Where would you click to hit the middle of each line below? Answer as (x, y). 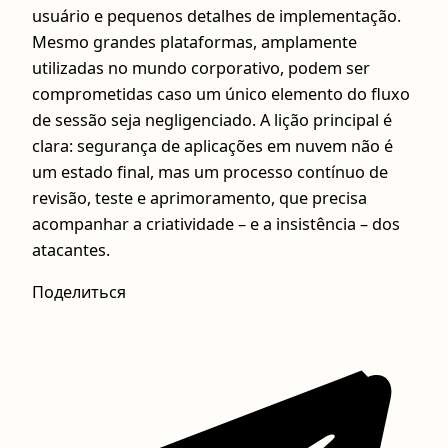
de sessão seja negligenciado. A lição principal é (212, 119)
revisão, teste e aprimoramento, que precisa (199, 197)
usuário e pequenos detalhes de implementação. (216, 15)
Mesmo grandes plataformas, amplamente (194, 41)
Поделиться (79, 292)
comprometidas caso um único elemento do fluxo (221, 93)
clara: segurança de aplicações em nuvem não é (212, 145)
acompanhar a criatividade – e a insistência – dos (216, 223)
